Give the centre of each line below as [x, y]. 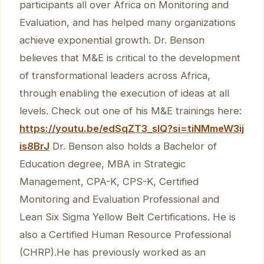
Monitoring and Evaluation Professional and [119, 199]
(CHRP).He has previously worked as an [113, 252]
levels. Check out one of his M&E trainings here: [131, 110]
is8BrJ [34, 146]
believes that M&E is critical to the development [130, 57]
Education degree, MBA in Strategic [103, 164]
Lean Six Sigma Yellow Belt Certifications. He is [128, 217]
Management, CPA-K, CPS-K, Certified [109, 181]
